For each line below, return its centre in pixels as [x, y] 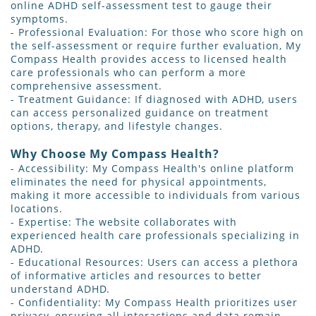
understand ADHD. [60, 289]
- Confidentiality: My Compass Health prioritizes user [154, 303]
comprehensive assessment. [86, 86]
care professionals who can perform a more [128, 73]
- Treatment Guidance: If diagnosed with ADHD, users [154, 99]
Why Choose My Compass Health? [115, 154]
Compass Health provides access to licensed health [149, 59]
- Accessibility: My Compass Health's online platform [152, 169]
